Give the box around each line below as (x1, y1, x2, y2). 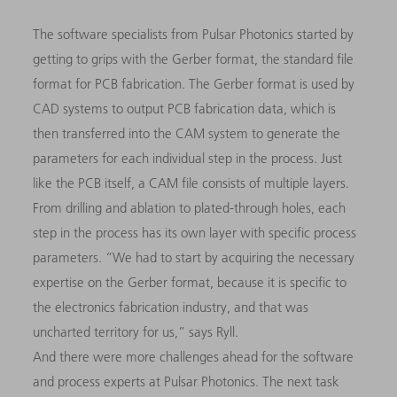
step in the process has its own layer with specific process (33, 224, 357, 242)
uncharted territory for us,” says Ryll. (33, 323, 239, 341)
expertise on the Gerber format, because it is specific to (33, 274, 347, 292)
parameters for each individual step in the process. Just (33, 150, 343, 167)
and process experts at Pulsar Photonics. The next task (33, 373, 340, 391)
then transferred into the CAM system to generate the (33, 125, 341, 143)
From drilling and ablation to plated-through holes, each (33, 199, 346, 217)
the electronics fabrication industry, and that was (33, 299, 309, 316)
